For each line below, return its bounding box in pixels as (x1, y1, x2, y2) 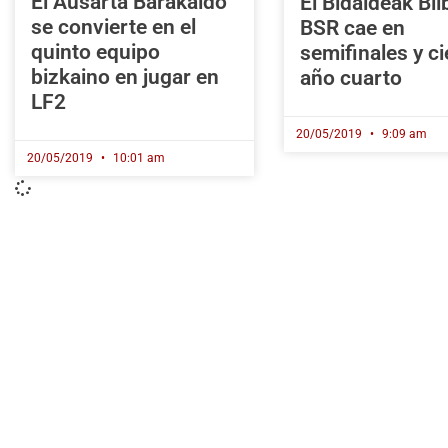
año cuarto (299, 66, 402, 91)
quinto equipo (31, 40, 160, 65)
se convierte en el (31, 15, 196, 40)
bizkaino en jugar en (31, 65, 219, 90)
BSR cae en (299, 16, 405, 41)
